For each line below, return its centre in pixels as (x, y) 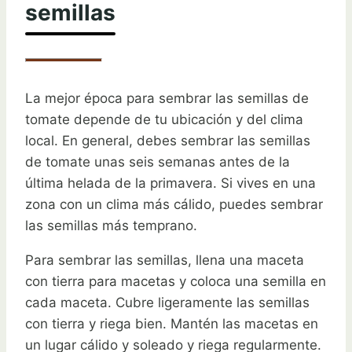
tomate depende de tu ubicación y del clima (164, 120)
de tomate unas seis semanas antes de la (158, 162)
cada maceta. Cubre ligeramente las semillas (167, 303)
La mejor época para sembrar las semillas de (167, 99)
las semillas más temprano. (111, 226)
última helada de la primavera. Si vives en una (170, 183)
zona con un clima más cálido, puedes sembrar (174, 205)
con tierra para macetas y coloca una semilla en (176, 282)
